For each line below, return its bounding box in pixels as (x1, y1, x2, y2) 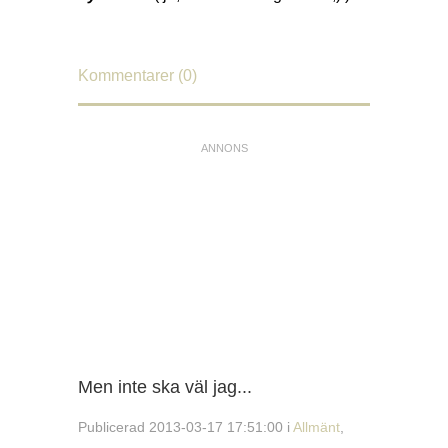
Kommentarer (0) (78, 66, 197, 84)
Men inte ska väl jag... (78, 377, 252, 398)
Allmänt (293, 418, 340, 435)
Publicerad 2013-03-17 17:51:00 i (78, 418, 293, 435)
